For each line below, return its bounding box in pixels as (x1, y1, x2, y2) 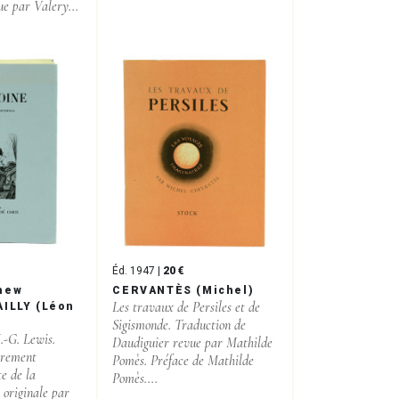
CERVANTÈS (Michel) (112, 283, 255, 297)
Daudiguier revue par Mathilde (112, 333, 273, 352)
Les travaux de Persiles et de (112, 297, 261, 316)
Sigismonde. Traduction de (112, 315, 247, 334)
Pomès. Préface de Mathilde (112, 351, 255, 370)
